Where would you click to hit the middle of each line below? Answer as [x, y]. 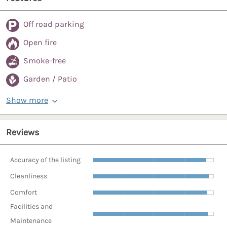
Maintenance [31, 221]
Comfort [24, 192]
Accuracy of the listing [45, 160]
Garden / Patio [50, 79]
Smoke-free [45, 61]
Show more [27, 100]
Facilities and [31, 207]
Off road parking [54, 24]
